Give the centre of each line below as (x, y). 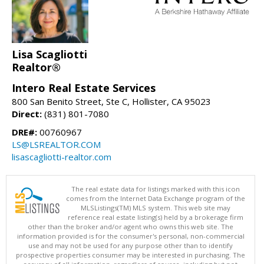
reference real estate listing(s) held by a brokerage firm (156, 217)
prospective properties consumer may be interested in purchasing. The (131, 255)
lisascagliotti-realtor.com (62, 157)
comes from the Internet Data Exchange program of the (156, 199)
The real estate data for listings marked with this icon (156, 189)
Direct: (27, 114)
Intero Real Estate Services (84, 88)
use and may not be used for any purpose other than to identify (131, 246)
